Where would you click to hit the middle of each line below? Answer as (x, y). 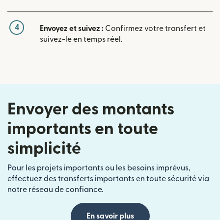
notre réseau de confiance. (55, 190)
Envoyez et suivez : (72, 29)
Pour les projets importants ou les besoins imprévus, (99, 168)
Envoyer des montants (91, 110)
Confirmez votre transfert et (155, 29)
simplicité (44, 149)
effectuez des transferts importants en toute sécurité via (108, 179)
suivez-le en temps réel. (81, 40)
